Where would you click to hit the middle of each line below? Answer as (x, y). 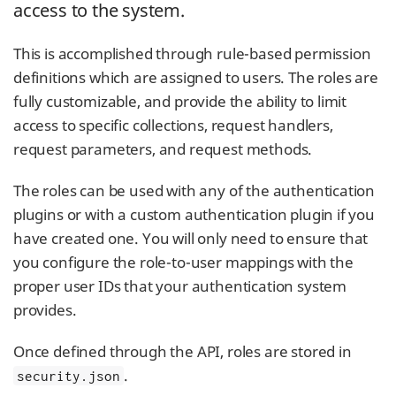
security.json (68, 376)
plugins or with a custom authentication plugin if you (194, 214)
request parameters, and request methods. (163, 149)
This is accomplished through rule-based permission (192, 53)
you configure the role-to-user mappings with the (183, 262)
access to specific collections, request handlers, (173, 125)
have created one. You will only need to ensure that (191, 238)
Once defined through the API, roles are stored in (183, 351)
